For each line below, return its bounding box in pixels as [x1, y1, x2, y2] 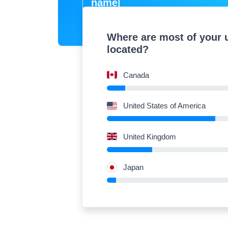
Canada [123, 70, 149, 79]
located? [107, 44, 149, 55]
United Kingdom [123, 132, 176, 141]
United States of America [123, 101, 206, 110]
